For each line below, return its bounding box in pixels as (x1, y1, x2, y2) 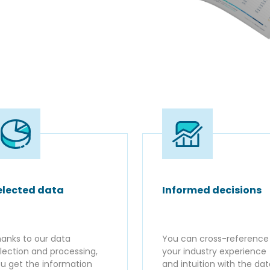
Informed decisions (162, 183, 262, 197)
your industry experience (162, 245, 266, 257)
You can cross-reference (162, 232, 269, 245)
